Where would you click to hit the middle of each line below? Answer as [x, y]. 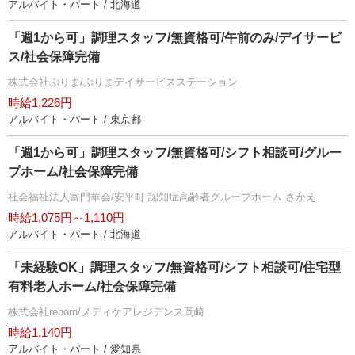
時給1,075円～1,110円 [66, 218]
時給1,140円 [40, 332]
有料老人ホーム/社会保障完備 [92, 286]
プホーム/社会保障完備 [73, 172]
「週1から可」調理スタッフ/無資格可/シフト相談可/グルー [175, 153]
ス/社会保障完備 [54, 57]
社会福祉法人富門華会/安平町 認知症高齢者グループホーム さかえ [162, 197]
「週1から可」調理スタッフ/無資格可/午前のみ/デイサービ [175, 38]
